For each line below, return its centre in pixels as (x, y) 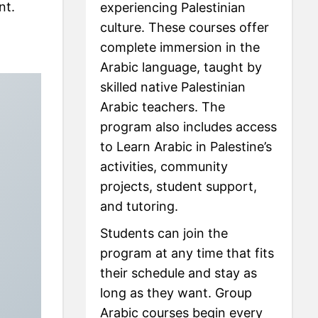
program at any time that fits (187, 253)
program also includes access (189, 127)
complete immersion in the (180, 48)
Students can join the (164, 234)
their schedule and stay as (179, 273)
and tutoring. (139, 207)
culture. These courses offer (185, 28)
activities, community (164, 167)
